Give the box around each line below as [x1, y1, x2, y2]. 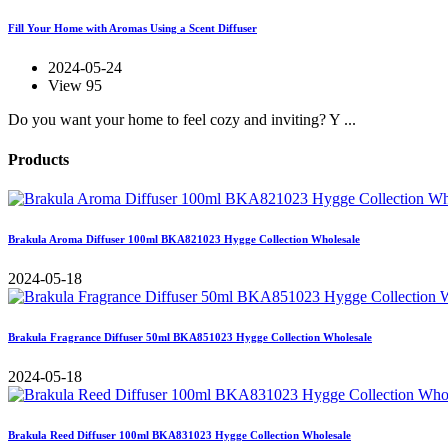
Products [8, 150, 69, 168]
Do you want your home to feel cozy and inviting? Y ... [8, 111, 356, 129]
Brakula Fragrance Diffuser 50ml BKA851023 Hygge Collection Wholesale [8, 330, 372, 343]
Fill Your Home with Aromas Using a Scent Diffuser [8, 22, 257, 35]
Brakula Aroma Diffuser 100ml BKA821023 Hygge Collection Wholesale [8, 232, 360, 245]
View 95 [48, 77, 102, 95]
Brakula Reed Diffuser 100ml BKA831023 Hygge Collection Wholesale [8, 428, 351, 441]
